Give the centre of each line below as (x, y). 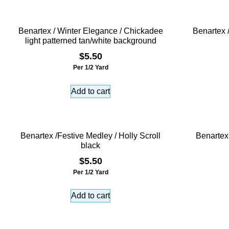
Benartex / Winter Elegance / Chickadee (90, 31)
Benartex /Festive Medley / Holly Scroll (90, 135)
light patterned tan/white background (90, 40)
